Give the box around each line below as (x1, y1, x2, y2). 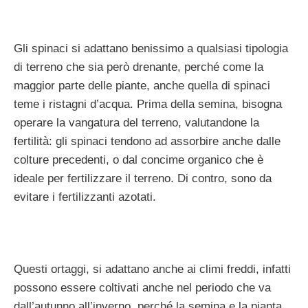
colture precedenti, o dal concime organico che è (14, 153, 263, 166)
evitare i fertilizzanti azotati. (14, 190, 156, 203)
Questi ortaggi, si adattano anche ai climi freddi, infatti (14, 262, 291, 276)
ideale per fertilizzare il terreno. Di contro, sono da (14, 171, 272, 185)
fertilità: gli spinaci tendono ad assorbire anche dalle (14, 134, 280, 148)
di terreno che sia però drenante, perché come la (14, 60, 263, 74)
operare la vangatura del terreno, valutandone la (14, 115, 259, 129)
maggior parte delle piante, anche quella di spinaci (14, 78, 270, 92)
